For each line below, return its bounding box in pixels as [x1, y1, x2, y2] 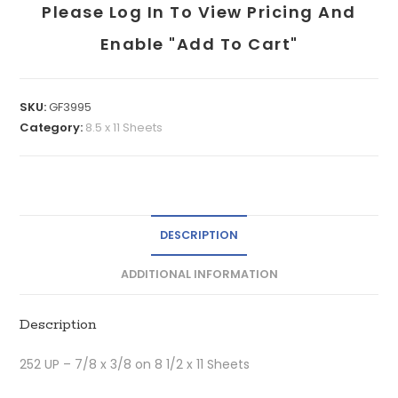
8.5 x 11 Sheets [85, 119, 163, 137]
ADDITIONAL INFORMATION [120, 267, 278, 283]
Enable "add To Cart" [99, 33, 298, 56]
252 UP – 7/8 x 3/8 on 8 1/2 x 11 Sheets [20, 355, 251, 374]
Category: [20, 119, 86, 137]
